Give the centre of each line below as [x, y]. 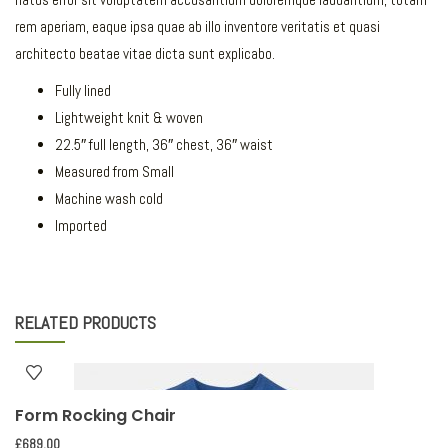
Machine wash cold [109, 198]
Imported [81, 225]
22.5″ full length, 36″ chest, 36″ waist [164, 144]
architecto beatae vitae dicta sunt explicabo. [145, 53]
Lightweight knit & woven [129, 117]
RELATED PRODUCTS [85, 323]
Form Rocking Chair [95, 416]
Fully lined [83, 90]
